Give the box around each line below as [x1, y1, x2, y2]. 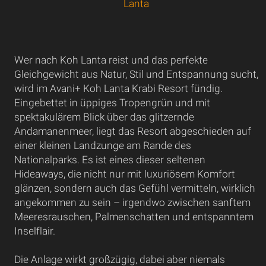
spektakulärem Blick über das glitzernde [14, 111, 194, 123]
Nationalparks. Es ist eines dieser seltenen [14, 154, 205, 166]
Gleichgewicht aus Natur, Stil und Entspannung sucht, [14, 68, 258, 80]
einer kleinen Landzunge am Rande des [14, 140, 191, 151]
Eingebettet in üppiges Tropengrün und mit [14, 97, 210, 109]
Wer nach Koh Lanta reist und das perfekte [14, 54, 208, 66]
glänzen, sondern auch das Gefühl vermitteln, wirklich [14, 182, 255, 194]
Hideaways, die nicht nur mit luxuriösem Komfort [14, 168, 235, 180]
